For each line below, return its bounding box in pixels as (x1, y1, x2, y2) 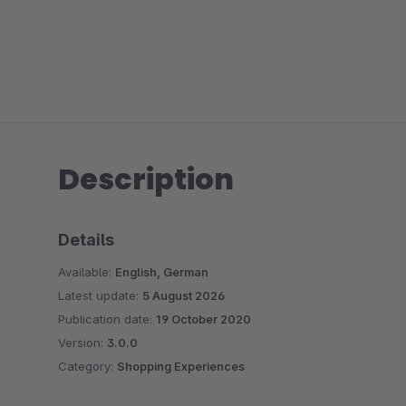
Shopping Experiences (117, 359, 245, 373)
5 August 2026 (142, 288, 225, 303)
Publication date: (58, 312, 156, 326)
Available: (58, 265, 115, 279)
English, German (115, 265, 208, 279)
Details (58, 230, 114, 249)
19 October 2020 (156, 312, 251, 326)
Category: (58, 359, 117, 373)
